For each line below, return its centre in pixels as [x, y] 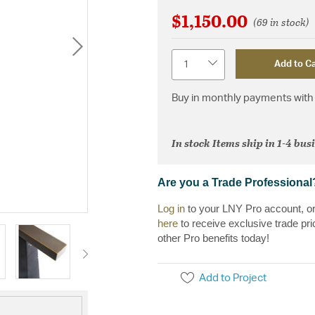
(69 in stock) [281, 21]
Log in [171, 208]
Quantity [191, 56]
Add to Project [233, 278]
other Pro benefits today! [213, 238]
